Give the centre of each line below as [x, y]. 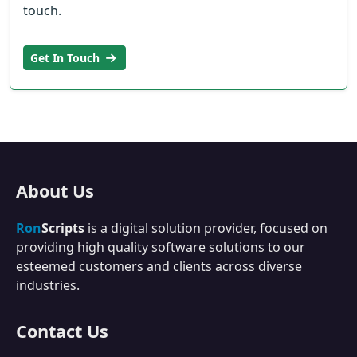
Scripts [63, 228]
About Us [55, 190]
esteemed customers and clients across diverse [159, 266]
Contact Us [62, 331]
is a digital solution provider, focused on [206, 228]
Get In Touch [67, 57]
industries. [48, 285]
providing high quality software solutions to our [161, 247]
